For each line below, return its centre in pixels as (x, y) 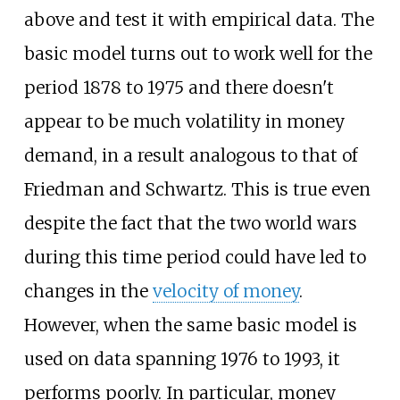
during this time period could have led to (195, 258)
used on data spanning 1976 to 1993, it (182, 359)
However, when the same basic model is (190, 325)
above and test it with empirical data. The (199, 20)
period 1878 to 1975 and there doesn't (179, 88)
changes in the (88, 292)
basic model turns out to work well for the (198, 54)
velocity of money (225, 292)
